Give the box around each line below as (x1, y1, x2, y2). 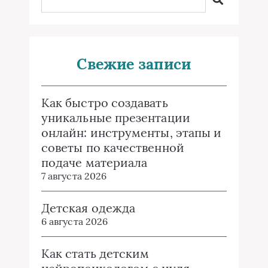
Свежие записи (77, 54, 191, 74)
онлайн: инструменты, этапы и (41, 125, 222, 140)
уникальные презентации (41, 110, 190, 125)
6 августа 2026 (41, 215, 108, 227)
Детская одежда (41, 200, 136, 215)
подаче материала (41, 155, 148, 170)
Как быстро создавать (41, 95, 168, 110)
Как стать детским (41, 246, 150, 261)
